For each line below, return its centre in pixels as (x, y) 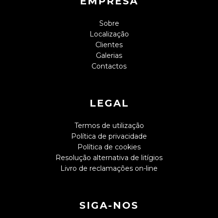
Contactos (109, 66)
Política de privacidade (109, 136)
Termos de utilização (109, 126)
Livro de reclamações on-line (109, 169)
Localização (109, 34)
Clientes (109, 45)
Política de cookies (109, 147)
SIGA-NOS (109, 206)
